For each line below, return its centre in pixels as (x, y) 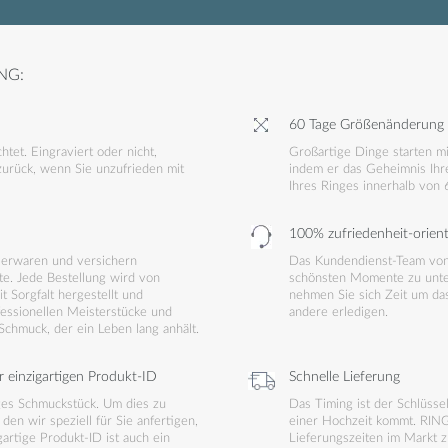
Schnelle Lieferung (344, 377)
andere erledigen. (338, 313)
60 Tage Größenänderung (366, 125)
